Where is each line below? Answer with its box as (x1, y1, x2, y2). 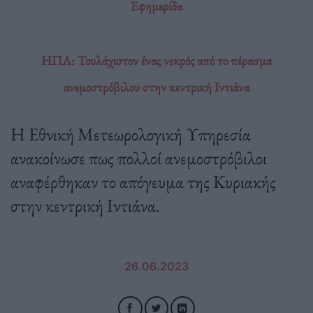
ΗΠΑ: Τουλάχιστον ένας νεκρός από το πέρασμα (41, 51, 272, 69)
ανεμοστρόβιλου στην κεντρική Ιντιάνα (64, 78, 249, 96)
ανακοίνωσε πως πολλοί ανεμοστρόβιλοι (10, 145, 267, 170)
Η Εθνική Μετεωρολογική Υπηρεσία (10, 122, 251, 146)
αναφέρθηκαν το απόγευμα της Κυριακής (10, 169, 276, 194)
